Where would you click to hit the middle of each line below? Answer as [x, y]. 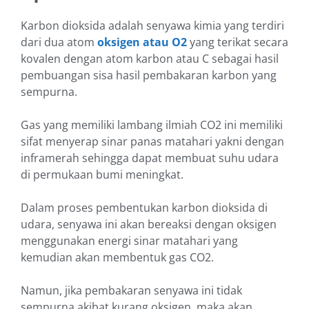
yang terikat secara [238, 42]
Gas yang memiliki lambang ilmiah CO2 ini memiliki [152, 125]
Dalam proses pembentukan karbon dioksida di [144, 208]
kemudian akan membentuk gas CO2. [117, 258]
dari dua [42, 42]
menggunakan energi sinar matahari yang [129, 241]
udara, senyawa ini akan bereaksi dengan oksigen [149, 225]
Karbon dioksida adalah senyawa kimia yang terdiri [152, 26]
